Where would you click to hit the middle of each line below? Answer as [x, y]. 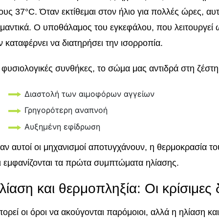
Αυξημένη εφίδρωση [63, 127]
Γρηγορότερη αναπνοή [66, 110]
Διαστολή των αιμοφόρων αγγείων [90, 94]
